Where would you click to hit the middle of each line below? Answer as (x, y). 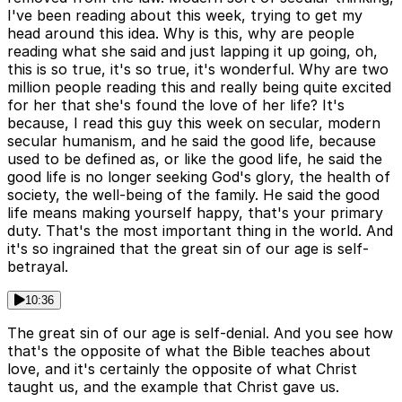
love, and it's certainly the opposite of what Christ (182, 369)
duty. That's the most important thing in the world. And (200, 231)
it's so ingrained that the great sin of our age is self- (188, 249)
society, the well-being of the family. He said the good (193, 195)
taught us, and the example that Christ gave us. (173, 387)
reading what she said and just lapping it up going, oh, (192, 52)
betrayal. (38, 267)
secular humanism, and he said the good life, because (192, 141)
